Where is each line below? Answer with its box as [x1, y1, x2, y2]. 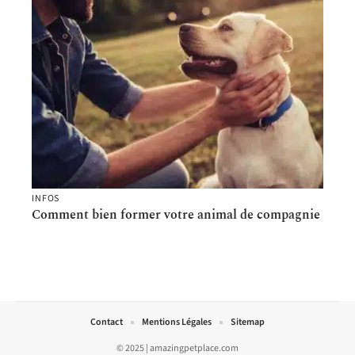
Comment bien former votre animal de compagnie [32, 204, 320, 224]
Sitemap [231, 315, 265, 329]
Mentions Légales [142, 315, 212, 329]
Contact [90, 315, 123, 329]
